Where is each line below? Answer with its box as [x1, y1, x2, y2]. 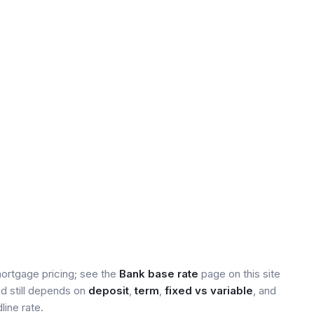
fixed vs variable [165, 284, 253, 297]
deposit [88, 284, 129, 297]
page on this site [198, 267, 280, 280]
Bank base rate [119, 267, 198, 280]
